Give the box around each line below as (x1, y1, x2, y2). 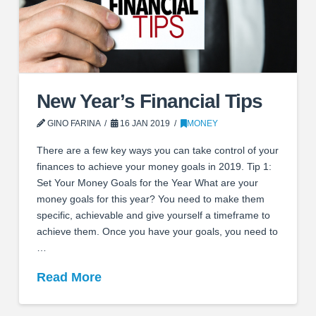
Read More (36, 270, 102, 285)
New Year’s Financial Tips (36, 90, 263, 113)
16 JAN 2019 (118, 119, 171, 129)
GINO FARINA (44, 119, 101, 129)
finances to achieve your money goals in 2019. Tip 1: (36, 160, 272, 172)
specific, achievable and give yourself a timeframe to (36, 209, 270, 221)
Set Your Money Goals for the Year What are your (36, 176, 258, 188)
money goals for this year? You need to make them (36, 193, 265, 205)
